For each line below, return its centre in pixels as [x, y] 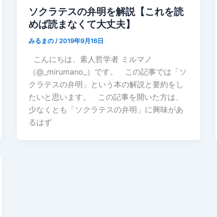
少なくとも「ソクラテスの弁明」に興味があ [106, 109]
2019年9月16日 [81, 41]
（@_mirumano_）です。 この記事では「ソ [108, 71]
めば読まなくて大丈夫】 [82, 24]
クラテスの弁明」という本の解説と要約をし [106, 84]
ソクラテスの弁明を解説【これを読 [106, 12]
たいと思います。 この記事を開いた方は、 [106, 97]
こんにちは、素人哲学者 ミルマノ [90, 59]
